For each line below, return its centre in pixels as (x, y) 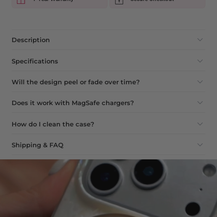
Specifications (35, 61)
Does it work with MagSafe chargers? (73, 103)
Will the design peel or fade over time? (76, 82)
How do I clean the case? (53, 124)
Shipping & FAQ (38, 145)
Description (31, 40)
